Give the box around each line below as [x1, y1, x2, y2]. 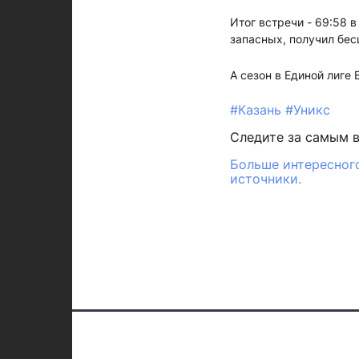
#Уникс [285, 101, 330, 118]
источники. [230, 170, 301, 187]
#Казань [230, 101, 285, 118]
